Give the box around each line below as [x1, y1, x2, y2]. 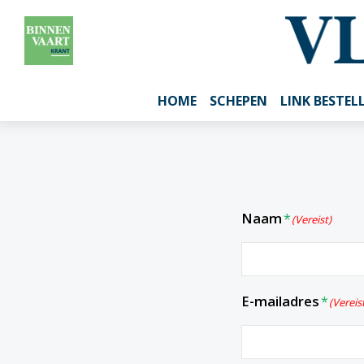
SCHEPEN [209, 92, 267, 110]
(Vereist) [292, 212, 332, 227]
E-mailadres [241, 292, 319, 310]
